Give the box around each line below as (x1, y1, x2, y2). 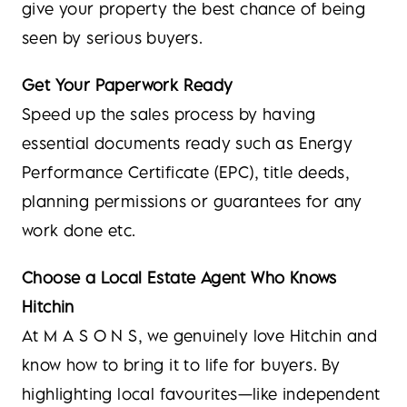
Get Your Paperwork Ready (22, 75, 233, 94)
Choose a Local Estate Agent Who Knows (22, 268, 337, 287)
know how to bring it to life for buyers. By (22, 355, 341, 374)
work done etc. (22, 221, 136, 240)
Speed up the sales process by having (22, 104, 316, 124)
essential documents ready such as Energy (22, 134, 352, 153)
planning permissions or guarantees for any (22, 192, 362, 211)
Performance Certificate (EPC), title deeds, (22, 163, 351, 182)
